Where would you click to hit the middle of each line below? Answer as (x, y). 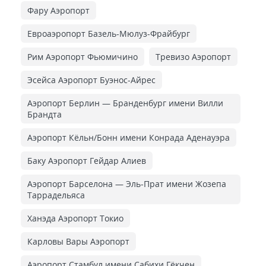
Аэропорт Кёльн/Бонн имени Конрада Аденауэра (129, 137)
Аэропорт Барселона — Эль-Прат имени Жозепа (127, 183)
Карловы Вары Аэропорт (78, 241)
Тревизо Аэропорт (193, 56)
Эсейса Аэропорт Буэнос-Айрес (91, 80)
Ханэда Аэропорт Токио (75, 218)
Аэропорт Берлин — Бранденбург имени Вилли (125, 103)
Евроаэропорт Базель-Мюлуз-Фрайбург (109, 33)
